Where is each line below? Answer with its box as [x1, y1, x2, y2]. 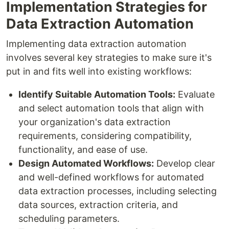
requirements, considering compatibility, [18, 130, 192, 141]
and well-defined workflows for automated [18, 171, 204, 182]
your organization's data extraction [18, 116, 171, 127]
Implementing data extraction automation [6, 38, 187, 49]
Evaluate [175, 88, 215, 100]
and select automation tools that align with [18, 102, 204, 113]
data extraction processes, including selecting [18, 185, 217, 196]
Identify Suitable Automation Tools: [18, 88, 175, 100]
